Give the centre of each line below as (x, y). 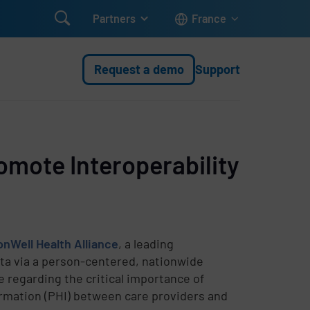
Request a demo (139, 69)
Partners (115, 18)
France (209, 18)
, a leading (146, 244)
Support (218, 69)
